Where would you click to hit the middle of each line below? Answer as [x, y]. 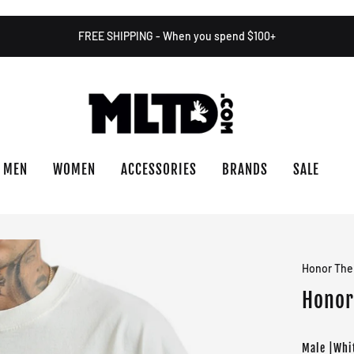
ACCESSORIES [159, 169]
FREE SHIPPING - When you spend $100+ [177, 36]
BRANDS [245, 169]
